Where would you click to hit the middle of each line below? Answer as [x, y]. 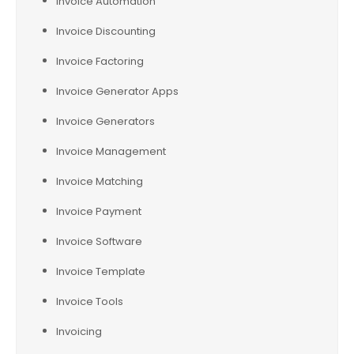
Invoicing [79, 331]
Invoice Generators [105, 121]
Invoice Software [99, 241]
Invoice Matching [100, 181]
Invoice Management [111, 151]
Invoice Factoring [100, 61]
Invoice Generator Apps [117, 91]
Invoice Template [101, 271]
